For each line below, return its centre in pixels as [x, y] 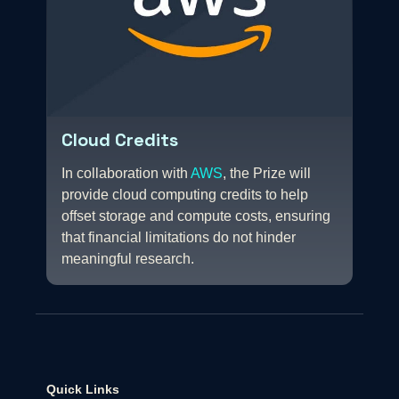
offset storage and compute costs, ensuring [196, 216]
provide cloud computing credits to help [185, 195]
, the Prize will [267, 174]
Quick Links [83, 390]
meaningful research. [128, 259]
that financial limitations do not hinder [179, 238]
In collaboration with [126, 174]
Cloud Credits [120, 140]
